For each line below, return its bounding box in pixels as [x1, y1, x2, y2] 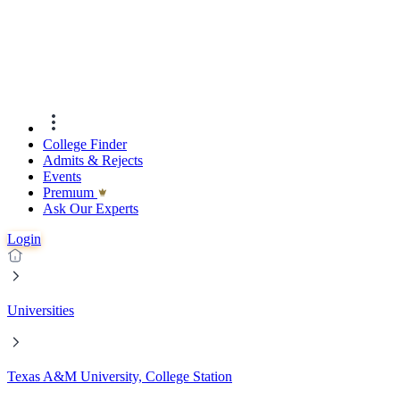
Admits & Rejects [43, 153, 143, 169]
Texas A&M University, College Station [7, 369, 232, 385]
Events [43, 169, 81, 185]
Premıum [43, 185, 97, 201]
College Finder [43, 137, 127, 153]
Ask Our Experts [43, 201, 138, 217]
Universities [7, 303, 74, 319]
